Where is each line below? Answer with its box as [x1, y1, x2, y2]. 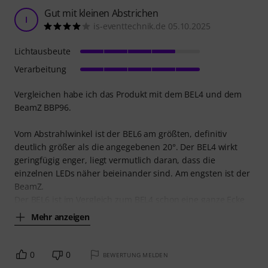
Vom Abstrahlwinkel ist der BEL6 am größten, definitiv [14, 128, 227, 140]
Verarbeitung [14, 63, 66, 75]
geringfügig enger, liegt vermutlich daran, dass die [14, 154, 215, 166]
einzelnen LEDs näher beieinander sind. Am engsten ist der [14, 167, 250, 179]
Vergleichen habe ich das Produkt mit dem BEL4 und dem [14, 89, 242, 100]
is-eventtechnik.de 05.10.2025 [93, 20, 211, 32]
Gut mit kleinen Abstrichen [44, 7, 159, 20]
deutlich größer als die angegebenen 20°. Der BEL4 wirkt [14, 141, 237, 153]
